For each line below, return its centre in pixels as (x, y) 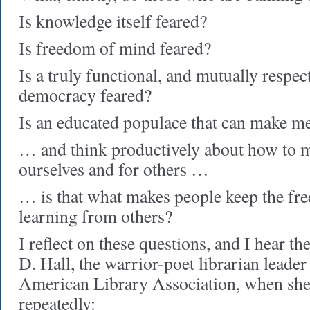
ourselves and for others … (114, 169)
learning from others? (95, 216)
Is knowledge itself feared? (113, 21)
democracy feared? (85, 95)
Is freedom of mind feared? (115, 48)
